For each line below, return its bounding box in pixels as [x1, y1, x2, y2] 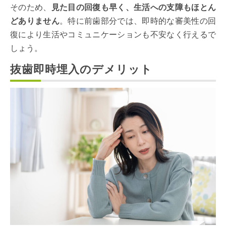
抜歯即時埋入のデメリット [10, 63, 153, 76]
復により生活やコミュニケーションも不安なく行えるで [10, 30, 216, 39]
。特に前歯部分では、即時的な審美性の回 [60, 16, 216, 25]
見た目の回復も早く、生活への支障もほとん [51, 3, 216, 12]
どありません [10, 16, 60, 25]
